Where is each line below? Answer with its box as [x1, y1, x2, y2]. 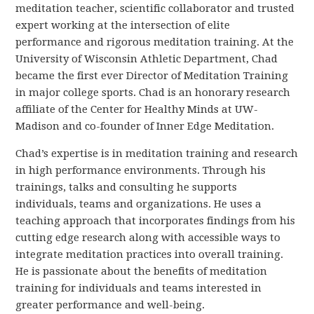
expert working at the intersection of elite [15, 18, 231, 32]
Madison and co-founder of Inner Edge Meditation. [15, 119, 275, 132]
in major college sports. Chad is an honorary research [15, 86, 291, 99]
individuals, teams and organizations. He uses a [15, 197, 262, 210]
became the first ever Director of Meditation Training [15, 69, 289, 82]
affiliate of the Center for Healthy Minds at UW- [15, 102, 259, 116]
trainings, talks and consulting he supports [15, 180, 238, 193]
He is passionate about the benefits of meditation [15, 264, 268, 278]
